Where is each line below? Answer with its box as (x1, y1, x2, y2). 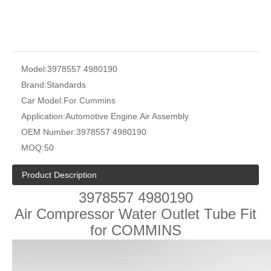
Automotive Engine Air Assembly (65, 111, 189, 121)
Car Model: (21, 96, 64, 105)
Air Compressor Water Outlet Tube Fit (15, 206, 256, 222)
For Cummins (64, 96, 116, 105)
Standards (47, 80, 86, 90)
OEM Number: (21, 127, 76, 137)
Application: (21, 111, 65, 121)
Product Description (22, 170, 97, 180)
